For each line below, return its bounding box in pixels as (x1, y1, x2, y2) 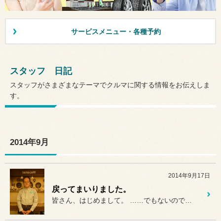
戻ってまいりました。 (52, 184, 131, 193)
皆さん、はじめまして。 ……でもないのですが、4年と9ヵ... (185, 196, 192, 204)
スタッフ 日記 (10, 66, 72, 76)
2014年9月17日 (168, 172, 210, 179)
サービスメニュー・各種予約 (71, 27, 161, 36)
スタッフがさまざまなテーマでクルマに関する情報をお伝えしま (10, 80, 210, 89)
